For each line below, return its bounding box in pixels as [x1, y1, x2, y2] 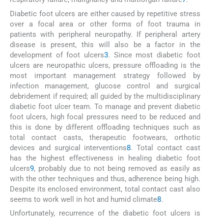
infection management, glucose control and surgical [10, 81, 200, 90]
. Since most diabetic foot [108, 50, 200, 59]
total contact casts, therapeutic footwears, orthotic [10, 133, 200, 142]
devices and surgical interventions [10, 143, 127, 152]
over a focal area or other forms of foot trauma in [10, 19, 200, 28]
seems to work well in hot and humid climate [10, 194, 157, 204]
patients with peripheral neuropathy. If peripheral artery [10, 29, 200, 39]
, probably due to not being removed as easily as [34, 164, 200, 173]
